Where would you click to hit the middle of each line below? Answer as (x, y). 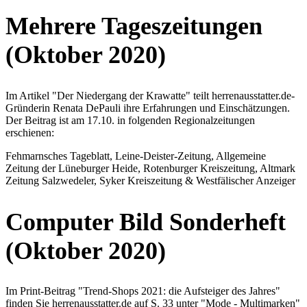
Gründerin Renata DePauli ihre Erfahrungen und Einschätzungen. (148, 108)
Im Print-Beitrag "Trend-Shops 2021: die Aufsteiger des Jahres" (143, 291)
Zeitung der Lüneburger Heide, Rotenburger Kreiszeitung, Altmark (150, 168)
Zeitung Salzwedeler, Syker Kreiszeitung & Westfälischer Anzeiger (150, 180)
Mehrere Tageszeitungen (134, 26)
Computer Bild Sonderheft (146, 222)
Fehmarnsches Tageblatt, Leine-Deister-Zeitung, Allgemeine (136, 156)
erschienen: (30, 132)
